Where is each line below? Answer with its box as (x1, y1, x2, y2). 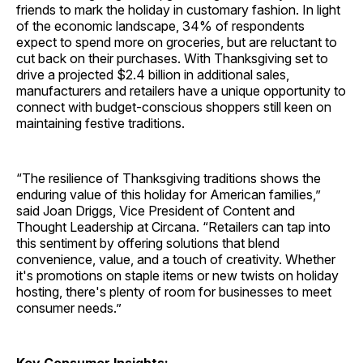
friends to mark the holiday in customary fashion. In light (16, 2, 340, 19)
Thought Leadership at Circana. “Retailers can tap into (16, 219, 331, 236)
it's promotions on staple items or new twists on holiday (16, 267, 339, 284)
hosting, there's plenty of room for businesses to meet (16, 284, 331, 301)
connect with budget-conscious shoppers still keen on (16, 99, 331, 116)
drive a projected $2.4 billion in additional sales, (16, 66, 289, 83)
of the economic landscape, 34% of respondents (16, 18, 305, 35)
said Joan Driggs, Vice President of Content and (16, 203, 295, 220)
